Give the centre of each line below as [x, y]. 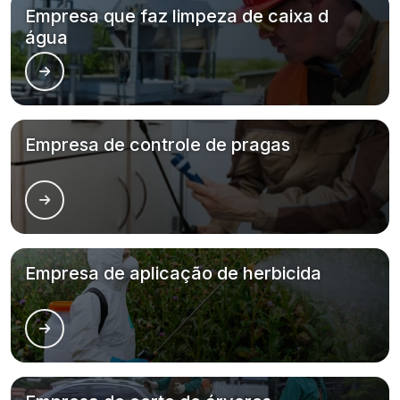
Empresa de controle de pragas [158, 145]
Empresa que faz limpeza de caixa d [177, 16]
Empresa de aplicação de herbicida [173, 273]
